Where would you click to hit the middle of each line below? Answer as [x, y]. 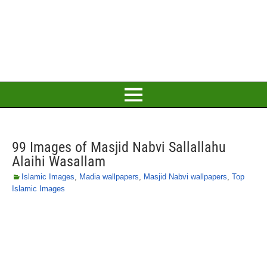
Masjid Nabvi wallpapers [185, 177]
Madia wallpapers [109, 177]
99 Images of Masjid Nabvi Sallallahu [119, 147]
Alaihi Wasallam [59, 162]
